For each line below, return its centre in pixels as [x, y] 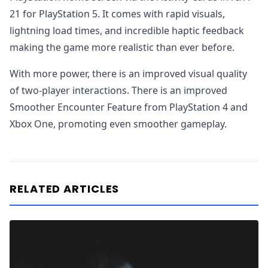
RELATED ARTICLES [65, 189]
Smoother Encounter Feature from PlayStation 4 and [129, 107]
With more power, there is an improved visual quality [128, 74]
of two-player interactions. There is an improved [118, 90]
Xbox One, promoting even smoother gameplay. [118, 124]
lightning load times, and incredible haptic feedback [127, 31]
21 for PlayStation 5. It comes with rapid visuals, [117, 14]
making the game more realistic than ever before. [122, 47]
